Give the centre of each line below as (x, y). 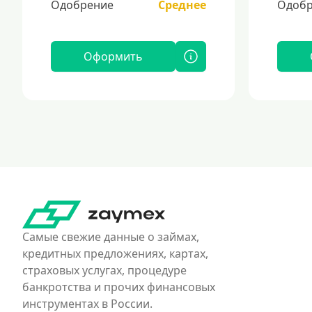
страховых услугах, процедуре (104, 270)
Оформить (113, 56)
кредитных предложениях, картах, (115, 253)
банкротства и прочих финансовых (119, 287)
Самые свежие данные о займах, (111, 237)
